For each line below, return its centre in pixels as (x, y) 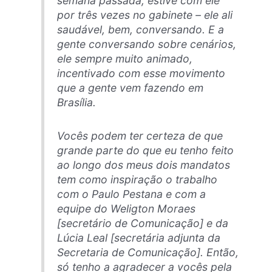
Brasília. (76, 102)
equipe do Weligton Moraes (126, 208)
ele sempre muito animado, (124, 58)
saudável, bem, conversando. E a (140, 29)
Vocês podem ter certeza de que (140, 135)
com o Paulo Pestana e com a (131, 194)
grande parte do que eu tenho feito (145, 150)
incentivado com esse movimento (141, 73)
